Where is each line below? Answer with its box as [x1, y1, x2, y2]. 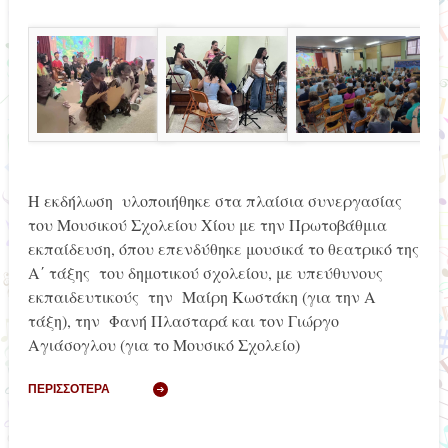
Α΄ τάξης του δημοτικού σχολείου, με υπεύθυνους [27, 262, 383, 284]
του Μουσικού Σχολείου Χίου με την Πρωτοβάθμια [27, 214, 387, 236]
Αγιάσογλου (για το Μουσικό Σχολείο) [27, 334, 300, 356]
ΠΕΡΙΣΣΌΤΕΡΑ [27, 381, 110, 397]
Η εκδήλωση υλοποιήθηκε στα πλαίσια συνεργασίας [27, 190, 402, 212]
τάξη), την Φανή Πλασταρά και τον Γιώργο [27, 310, 339, 332]
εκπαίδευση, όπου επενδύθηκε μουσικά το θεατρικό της [27, 238, 419, 260]
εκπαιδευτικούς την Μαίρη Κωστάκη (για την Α [27, 286, 376, 308]
